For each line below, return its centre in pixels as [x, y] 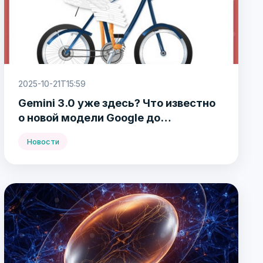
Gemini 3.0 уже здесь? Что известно [117, 103]
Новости [43, 141]
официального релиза [78, 132]
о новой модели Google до [90, 118]
